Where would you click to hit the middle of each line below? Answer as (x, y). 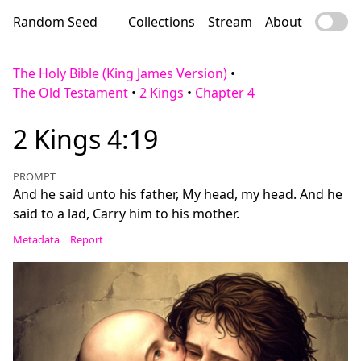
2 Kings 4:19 (85, 139)
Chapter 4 (225, 93)
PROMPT (34, 176)
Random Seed (55, 22)
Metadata (36, 239)
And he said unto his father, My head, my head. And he (178, 194)
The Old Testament (71, 93)
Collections (162, 22)
